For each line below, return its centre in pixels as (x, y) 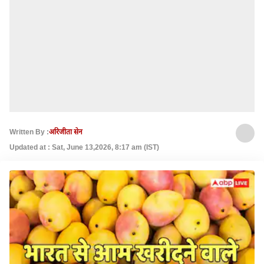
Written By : (29, 132)
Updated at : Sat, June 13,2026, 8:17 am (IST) (84, 147)
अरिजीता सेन (66, 132)
